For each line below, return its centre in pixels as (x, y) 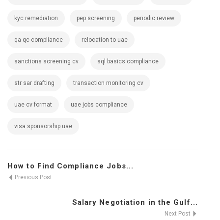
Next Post (178, 214)
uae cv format (33, 105)
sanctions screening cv (46, 61)
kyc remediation (36, 18)
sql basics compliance (128, 61)
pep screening (96, 18)
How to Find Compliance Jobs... (70, 166)
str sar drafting (34, 83)
